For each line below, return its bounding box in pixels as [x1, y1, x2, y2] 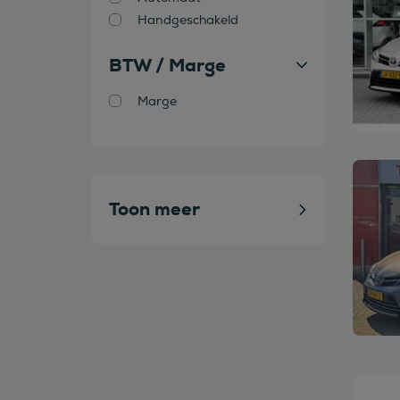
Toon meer [109, 197, 200, 221]
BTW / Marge [109, 54, 226, 77]
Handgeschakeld [137, 12, 238, 28]
